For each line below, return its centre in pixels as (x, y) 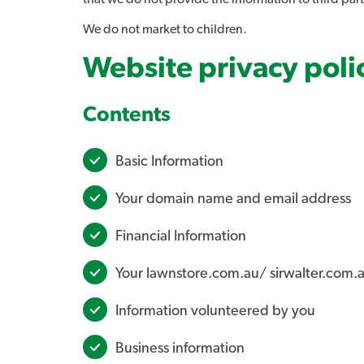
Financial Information (181, 236)
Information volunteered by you (215, 311)
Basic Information (169, 162)
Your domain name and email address (233, 199)
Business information (180, 349)
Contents (127, 115)
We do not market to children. (165, 29)
